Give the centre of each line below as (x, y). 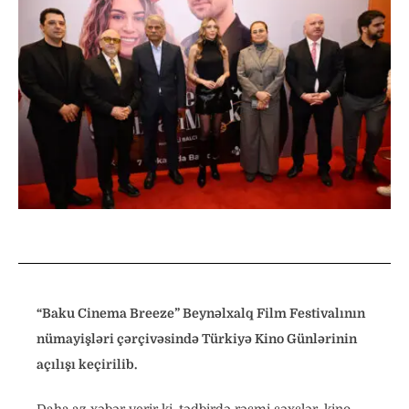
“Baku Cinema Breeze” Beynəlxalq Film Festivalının (201, 314)
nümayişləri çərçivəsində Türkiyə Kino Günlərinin (197, 339)
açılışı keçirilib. (87, 365)
